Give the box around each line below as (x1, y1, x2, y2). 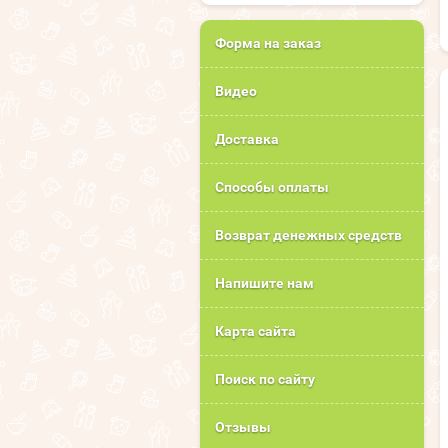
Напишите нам (215, 275, 314, 292)
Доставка (215, 131, 279, 148)
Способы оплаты (215, 179, 329, 196)
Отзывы (215, 419, 271, 436)
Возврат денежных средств (215, 227, 402, 244)
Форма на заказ (215, 35, 321, 52)
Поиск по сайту (215, 371, 315, 388)
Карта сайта (215, 323, 296, 340)
